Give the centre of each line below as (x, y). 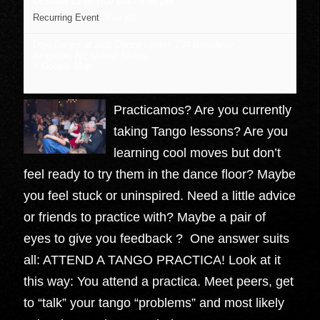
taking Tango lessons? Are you (201, 131)
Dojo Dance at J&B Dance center (101, 44)
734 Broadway (205, 44)
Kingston (51, 55)
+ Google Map (62, 66)
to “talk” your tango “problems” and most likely (154, 302)
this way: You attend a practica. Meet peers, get (159, 281)
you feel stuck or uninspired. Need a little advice (160, 195)
